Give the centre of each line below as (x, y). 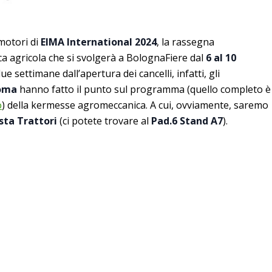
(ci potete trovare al (105, 121)
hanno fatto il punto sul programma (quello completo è (145, 89)
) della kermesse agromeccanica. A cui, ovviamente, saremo (135, 105)
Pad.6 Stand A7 (187, 121)
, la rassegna (185, 42)
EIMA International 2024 (99, 42)
